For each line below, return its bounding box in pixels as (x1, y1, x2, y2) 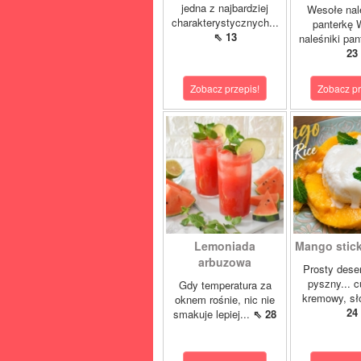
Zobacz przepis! (190, 81, 259, 95)
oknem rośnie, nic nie (175, 292, 275, 307)
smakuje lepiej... (173, 306, 253, 322)
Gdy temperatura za (178, 277, 272, 293)
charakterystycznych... (171, 15, 279, 30)
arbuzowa (198, 254, 251, 270)
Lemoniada (194, 238, 255, 254)
